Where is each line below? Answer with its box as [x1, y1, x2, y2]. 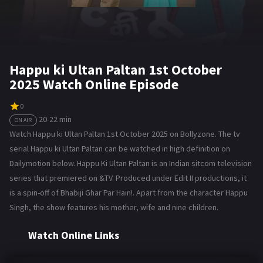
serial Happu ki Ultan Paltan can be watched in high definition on [9, 143, 230, 154]
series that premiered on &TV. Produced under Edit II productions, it [9, 172, 247, 183]
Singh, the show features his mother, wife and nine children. [9, 201, 218, 213]
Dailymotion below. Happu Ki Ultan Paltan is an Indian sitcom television [9, 157, 252, 168]
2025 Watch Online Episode [9, 75, 178, 93]
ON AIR [15, 116, 32, 124]
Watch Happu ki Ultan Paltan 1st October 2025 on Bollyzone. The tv [9, 128, 240, 139]
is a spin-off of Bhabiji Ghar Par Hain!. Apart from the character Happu [9, 187, 248, 198]
